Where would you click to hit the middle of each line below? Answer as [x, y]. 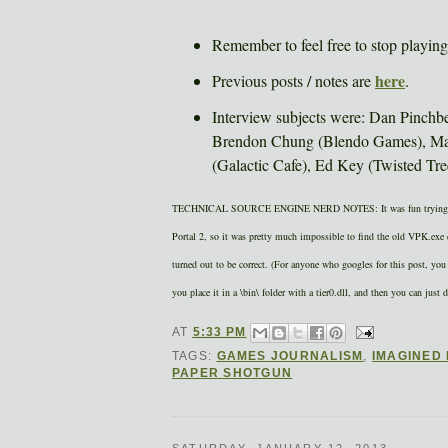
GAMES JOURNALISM [290, 356]
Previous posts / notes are [293, 81]
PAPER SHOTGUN [232, 373]
